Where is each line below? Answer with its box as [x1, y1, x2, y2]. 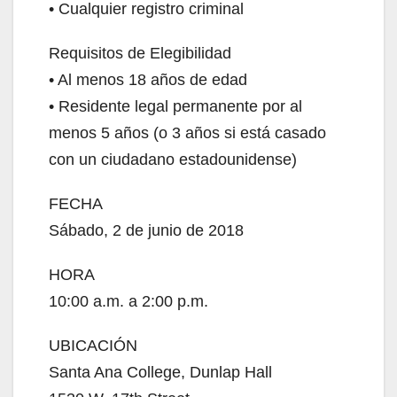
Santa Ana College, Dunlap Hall [49, 363, 272, 382]
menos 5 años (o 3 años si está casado [49, 124, 326, 143]
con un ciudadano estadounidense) [49, 151, 297, 169]
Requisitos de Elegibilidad [49, 44, 231, 63]
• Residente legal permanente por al [49, 97, 302, 116]
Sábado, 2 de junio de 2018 [49, 222, 244, 240]
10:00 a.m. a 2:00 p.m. [49, 292, 208, 311]
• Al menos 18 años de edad [49, 71, 247, 90]
